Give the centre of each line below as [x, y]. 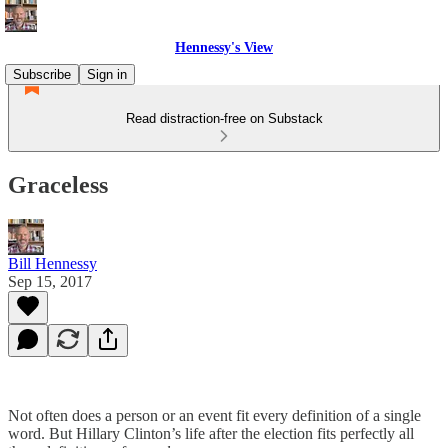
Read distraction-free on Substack [224, 118]
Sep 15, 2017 [50, 281]
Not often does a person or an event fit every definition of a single [214, 415]
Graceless [58, 184]
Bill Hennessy [52, 263]
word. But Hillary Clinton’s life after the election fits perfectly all [211, 433]
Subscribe [42, 74]
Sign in [107, 74]
